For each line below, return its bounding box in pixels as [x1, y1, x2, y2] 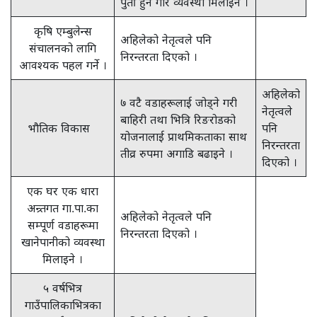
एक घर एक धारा [27, 184, 98, 198]
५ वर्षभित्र [43, 281, 82, 295]
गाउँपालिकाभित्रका [24, 298, 101, 312]
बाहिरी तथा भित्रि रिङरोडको [120, 113, 236, 127]
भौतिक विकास [28, 121, 97, 135]
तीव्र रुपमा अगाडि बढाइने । [120, 146, 233, 161]
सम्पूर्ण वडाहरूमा [27, 218, 98, 232]
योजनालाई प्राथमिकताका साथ [120, 129, 247, 144]
